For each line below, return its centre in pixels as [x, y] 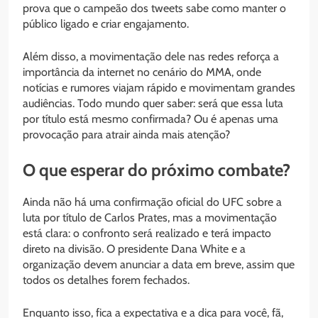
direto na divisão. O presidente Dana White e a [134, 248]
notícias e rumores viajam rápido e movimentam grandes [159, 87]
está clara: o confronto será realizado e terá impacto [147, 233]
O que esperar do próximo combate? [157, 170]
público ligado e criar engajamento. [106, 23]
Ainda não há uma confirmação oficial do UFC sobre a [152, 202]
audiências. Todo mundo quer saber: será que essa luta [153, 103]
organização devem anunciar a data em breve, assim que [159, 264]
